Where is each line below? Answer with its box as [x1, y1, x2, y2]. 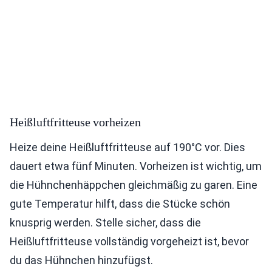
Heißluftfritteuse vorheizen [10, 115, 141, 129]
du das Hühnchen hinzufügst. [10, 254, 153, 267]
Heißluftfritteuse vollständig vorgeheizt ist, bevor [10, 235, 249, 248]
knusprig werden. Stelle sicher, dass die [10, 216, 201, 229]
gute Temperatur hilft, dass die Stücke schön [10, 197, 230, 210]
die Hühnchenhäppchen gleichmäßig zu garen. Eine [10, 178, 257, 191]
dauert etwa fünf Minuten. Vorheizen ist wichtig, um [10, 160, 262, 172]
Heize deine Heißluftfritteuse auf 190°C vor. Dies [10, 141, 245, 154]
